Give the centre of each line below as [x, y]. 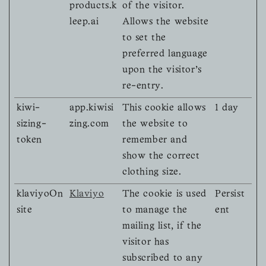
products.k [93, 6]
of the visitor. [153, 6]
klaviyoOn [40, 194]
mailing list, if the [162, 227]
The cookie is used [164, 194]
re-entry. [143, 86]
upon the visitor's [162, 70]
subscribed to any [163, 259]
